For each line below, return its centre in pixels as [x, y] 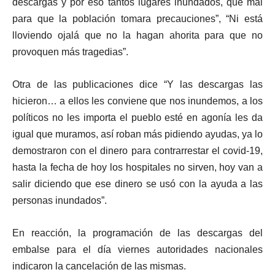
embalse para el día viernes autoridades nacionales [137, 249]
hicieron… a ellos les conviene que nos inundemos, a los [137, 101]
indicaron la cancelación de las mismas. [99, 266]
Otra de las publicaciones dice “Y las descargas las [137, 84]
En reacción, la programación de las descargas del [137, 233]
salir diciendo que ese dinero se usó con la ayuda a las [137, 184]
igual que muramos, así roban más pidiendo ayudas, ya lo [137, 134]
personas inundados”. [60, 200]
